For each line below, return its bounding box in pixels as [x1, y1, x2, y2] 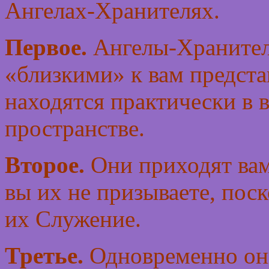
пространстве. [5, 115, 145, 142]
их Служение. [5, 206, 141, 232]
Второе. [5, 152, 85, 178]
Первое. [5, 34, 87, 61]
